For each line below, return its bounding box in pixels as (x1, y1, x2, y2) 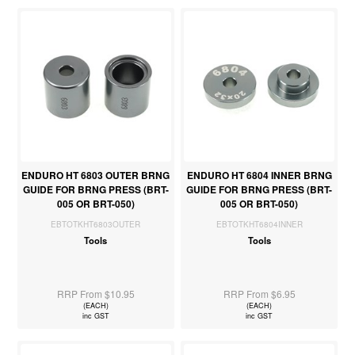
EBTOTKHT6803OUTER (51, 219, 141, 231)
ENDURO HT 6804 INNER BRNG (186, 168, 332, 183)
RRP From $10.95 (56, 287, 135, 301)
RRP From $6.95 (223, 287, 296, 301)
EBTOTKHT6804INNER (216, 219, 303, 231)
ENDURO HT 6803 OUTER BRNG (21, 168, 170, 183)
